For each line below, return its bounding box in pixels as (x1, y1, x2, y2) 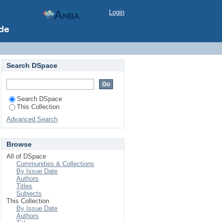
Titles (16, 182, 32, 190)
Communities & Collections (16, 160, 94, 167)
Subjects (16, 190, 42, 197)
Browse (6, 140, 32, 148)
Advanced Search (6, 115, 57, 123)
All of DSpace (6, 153, 46, 160)
